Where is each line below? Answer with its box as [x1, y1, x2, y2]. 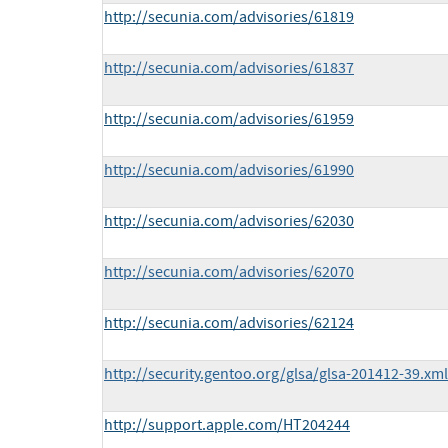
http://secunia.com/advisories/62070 [104, 262, 354, 283]
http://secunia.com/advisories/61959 [104, 109, 354, 130]
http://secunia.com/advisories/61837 [104, 58, 354, 79]
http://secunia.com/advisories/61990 [104, 160, 354, 181]
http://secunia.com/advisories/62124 [104, 313, 354, 334]
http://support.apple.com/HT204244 [104, 415, 350, 436]
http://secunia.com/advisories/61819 [104, 7, 354, 28]
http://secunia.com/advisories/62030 [104, 211, 354, 232]
